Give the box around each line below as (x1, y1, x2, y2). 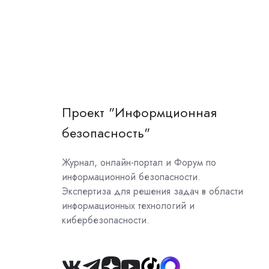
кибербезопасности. (62, 213, 150, 228)
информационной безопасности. (62, 170, 201, 184)
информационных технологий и (62, 199, 195, 213)
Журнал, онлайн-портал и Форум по (62, 156, 216, 170)
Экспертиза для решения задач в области (62, 184, 243, 199)
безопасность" (62, 124, 150, 143)
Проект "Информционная (62, 103, 217, 122)
